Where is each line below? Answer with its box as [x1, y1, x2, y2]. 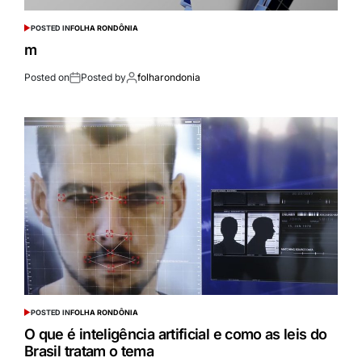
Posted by [81, 71, 126, 84]
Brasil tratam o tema [24, 343, 154, 360]
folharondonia [137, 71, 200, 84]
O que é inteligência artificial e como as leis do [24, 326, 327, 343]
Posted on [24, 71, 69, 84]
